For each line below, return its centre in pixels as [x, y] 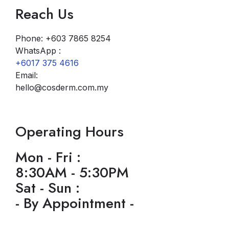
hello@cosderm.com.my [62, 87]
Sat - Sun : [48, 188]
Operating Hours [70, 132]
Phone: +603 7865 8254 [63, 38]
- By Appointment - [75, 203]
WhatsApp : [38, 51]
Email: [27, 75]
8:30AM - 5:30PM [72, 173]
